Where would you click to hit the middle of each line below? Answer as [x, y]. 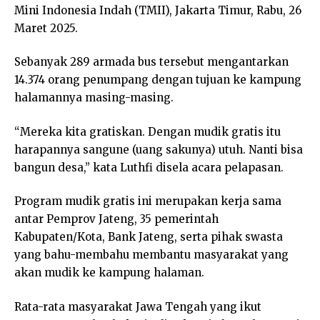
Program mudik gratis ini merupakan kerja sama [148, 201]
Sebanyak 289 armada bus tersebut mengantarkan [151, 62]
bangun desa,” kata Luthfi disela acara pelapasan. [149, 167]
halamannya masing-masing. [94, 98]
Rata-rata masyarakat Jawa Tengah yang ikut [138, 306]
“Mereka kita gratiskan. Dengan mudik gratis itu [147, 131]
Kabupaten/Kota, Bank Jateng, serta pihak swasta [149, 237]
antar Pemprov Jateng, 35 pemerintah [116, 219]
